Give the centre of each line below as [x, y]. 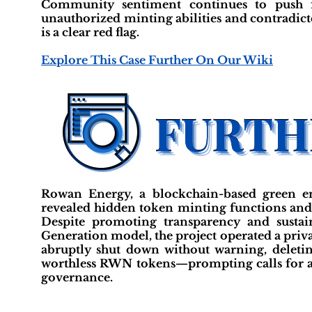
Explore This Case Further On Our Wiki [157, 60]
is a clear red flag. [90, 32]
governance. [77, 277]
